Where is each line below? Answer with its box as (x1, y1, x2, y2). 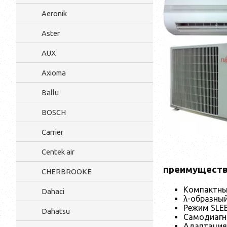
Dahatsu (42, 207, 70, 215)
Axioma (42, 68, 66, 77)
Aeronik (42, 9, 67, 18)
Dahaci (42, 187, 64, 196)
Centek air (42, 147, 74, 156)
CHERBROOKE (42, 167, 92, 176)
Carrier (42, 128, 63, 136)
